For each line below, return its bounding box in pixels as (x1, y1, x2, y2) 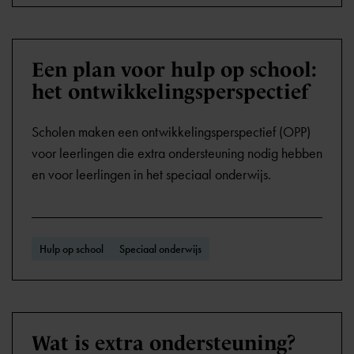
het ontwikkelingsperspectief (32, 80, 308, 104)
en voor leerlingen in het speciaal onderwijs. (32, 166, 271, 183)
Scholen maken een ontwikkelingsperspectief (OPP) (32, 123, 311, 141)
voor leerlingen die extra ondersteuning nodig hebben (32, 145, 322, 162)
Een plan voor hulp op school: (32, 58, 317, 81)
